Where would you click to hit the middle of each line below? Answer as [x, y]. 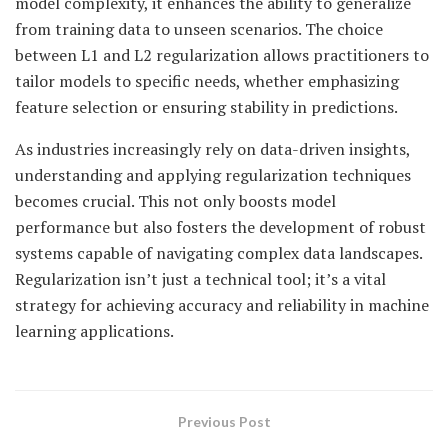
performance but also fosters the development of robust [220, 226]
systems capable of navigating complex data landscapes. [218, 252]
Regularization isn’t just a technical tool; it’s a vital [200, 278]
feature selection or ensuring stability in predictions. [206, 106]
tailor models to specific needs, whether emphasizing [207, 80]
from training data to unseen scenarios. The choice [199, 28]
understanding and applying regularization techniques [213, 174]
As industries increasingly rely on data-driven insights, [212, 148]
